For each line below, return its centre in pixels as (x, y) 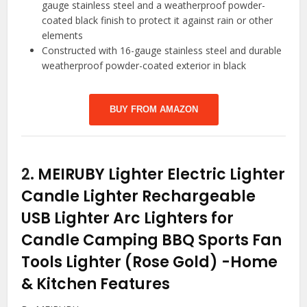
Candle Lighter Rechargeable (139, 197)
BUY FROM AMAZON (153, 110)
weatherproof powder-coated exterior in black (144, 66)
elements (63, 36)
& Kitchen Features (96, 284)
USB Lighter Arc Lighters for (128, 219)
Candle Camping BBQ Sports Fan (152, 241)
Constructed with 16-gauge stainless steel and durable (162, 51)
